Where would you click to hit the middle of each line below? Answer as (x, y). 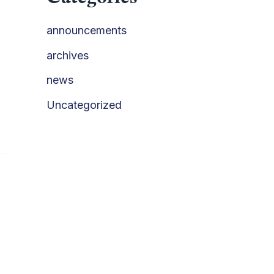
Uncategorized (84, 105)
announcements (87, 31)
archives (68, 55)
